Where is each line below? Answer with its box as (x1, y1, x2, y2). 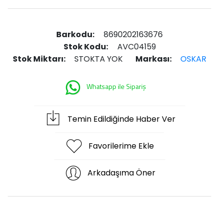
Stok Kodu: (63, 41, 108, 52)
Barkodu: (56, 29, 94, 40)
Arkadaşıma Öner (87, 167, 155, 178)
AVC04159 (115, 41, 156, 52)
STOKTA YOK (74, 53, 123, 65)
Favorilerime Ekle (88, 140, 154, 152)
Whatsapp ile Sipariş (85, 81, 146, 91)
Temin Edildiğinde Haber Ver (67, 113, 175, 125)
